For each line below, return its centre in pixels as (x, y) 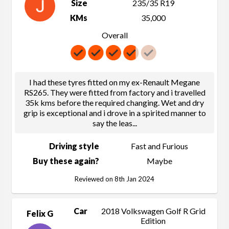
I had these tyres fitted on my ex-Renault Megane (114, 82)
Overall (114, 35)
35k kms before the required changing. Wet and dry (114, 103)
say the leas (112, 123)
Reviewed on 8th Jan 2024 (114, 179)
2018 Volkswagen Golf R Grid (153, 211)
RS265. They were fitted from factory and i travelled (114, 93)
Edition (153, 221)
